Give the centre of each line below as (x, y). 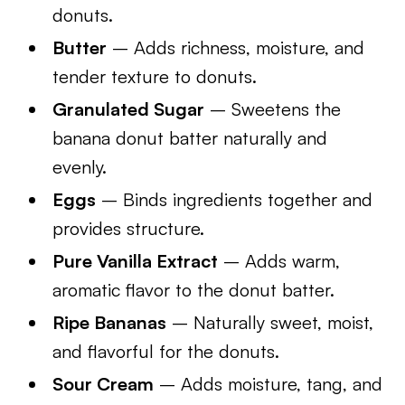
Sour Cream (104, 384)
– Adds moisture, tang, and (268, 384)
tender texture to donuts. (155, 76)
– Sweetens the (273, 109)
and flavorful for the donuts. (166, 351)
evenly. (80, 167)
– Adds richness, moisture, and (236, 47)
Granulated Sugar (129, 109)
